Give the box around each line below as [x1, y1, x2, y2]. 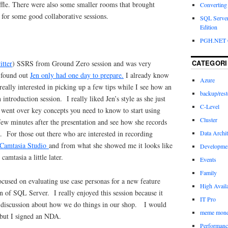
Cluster [199, 115, 217, 124]
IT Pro [199, 194, 216, 203]
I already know [124, 70, 169, 80]
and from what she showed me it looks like [49, 140, 173, 150]
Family [199, 168, 217, 177]
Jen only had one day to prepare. [30, 70, 124, 80]
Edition [199, 22, 217, 31]
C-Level [199, 102, 219, 110]
